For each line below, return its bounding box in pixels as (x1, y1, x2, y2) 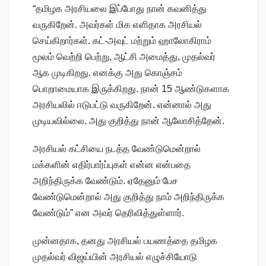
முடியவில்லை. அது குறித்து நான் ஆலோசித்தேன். (33, 115, 224, 126)
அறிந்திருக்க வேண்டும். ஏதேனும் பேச (33, 175, 178, 186)
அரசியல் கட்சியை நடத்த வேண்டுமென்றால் (33, 143, 201, 154)
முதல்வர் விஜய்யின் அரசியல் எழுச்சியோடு (33, 251, 197, 262)
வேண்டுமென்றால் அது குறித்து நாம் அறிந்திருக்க (33, 191, 224, 202)
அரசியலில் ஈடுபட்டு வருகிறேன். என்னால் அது (33, 99, 211, 110)
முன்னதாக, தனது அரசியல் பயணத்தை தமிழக (33, 235, 217, 246)
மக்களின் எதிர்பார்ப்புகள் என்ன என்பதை (33, 159, 191, 170)
